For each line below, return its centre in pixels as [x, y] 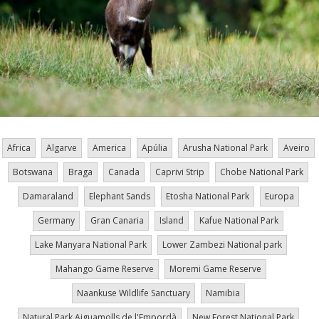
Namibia [223, 293]
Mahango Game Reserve [104, 269]
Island [172, 221]
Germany [56, 221]
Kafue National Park [239, 221]
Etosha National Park [207, 197]
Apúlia [154, 148]
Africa [19, 148]
